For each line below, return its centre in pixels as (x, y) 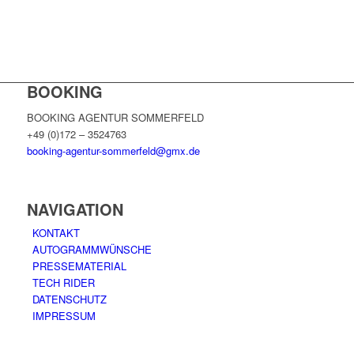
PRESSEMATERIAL (79, 265)
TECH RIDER (63, 282)
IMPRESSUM (64, 315)
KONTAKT (56, 232)
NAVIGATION (75, 209)
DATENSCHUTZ (69, 299)
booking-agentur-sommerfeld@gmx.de (113, 151)
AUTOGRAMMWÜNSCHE (92, 249)
